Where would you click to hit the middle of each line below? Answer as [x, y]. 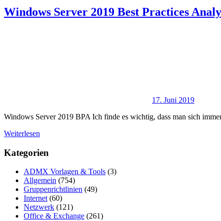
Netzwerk [39, 207]
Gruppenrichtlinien [53, 189]
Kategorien [26, 152]
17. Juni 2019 [173, 100]
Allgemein [40, 181]
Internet [36, 198]
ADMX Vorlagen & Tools [65, 172]
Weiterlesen [22, 133]
